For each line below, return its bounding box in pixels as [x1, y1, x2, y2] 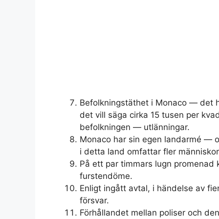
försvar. [80, 195, 109, 205]
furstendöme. [80, 171, 132, 181]
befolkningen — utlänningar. [80, 122, 190, 132]
